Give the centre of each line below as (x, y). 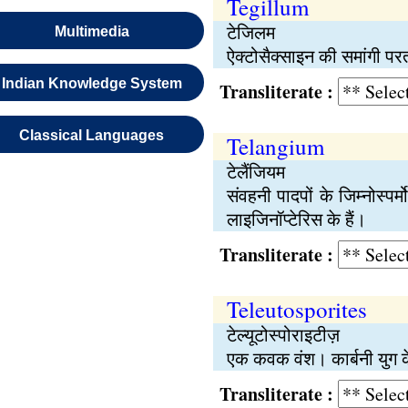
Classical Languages (92, 135)
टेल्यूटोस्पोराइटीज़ (283, 335)
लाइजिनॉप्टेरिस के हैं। (296, 219)
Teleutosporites (296, 309)
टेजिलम (250, 32)
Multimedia (92, 31)
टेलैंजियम (255, 172)
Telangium (275, 146)
